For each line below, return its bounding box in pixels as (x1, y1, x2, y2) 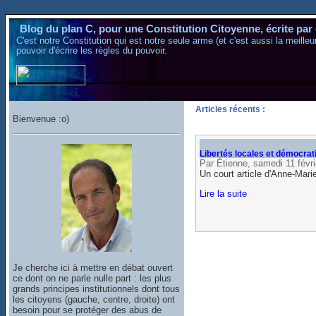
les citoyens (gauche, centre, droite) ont (13, 293, 176, 305)
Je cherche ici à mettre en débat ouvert (13, 262, 174, 273)
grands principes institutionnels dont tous (13, 283, 181, 294)
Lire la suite (199, 188, 247, 200)
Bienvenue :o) (13, 114, 70, 125)
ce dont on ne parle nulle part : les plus (13, 272, 172, 284)
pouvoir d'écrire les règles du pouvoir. (16, 45, 168, 56)
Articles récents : (195, 105, 265, 114)
